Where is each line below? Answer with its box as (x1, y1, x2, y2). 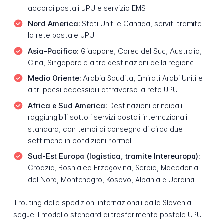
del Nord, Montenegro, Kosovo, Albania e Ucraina (27, 175, 194, 185)
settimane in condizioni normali (27, 136, 133, 145)
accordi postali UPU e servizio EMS (27, 3, 146, 13)
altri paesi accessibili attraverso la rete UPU (27, 85, 178, 95)
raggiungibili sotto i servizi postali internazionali (27, 112, 187, 122)
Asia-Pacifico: (27, 46, 79, 55)
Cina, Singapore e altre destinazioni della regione (27, 57, 194, 67)
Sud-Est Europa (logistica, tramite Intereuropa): (27, 151, 200, 161)
